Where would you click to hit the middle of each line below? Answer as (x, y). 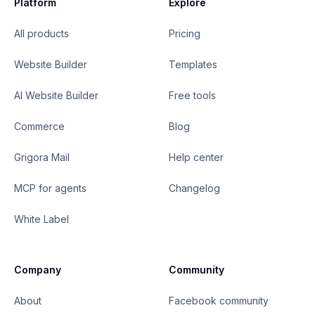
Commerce (39, 126)
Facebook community (219, 301)
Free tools (192, 95)
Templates (193, 64)
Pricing (185, 33)
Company (38, 270)
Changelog (194, 188)
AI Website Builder (56, 95)
